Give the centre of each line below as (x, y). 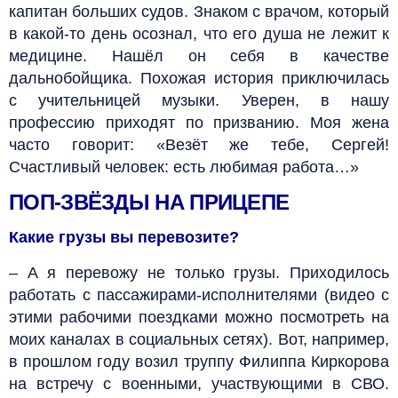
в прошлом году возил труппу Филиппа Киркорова (199, 361)
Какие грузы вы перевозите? (124, 237)
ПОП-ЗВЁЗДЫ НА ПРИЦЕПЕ (149, 202)
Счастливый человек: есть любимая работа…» (184, 167)
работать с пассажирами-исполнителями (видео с (199, 295)
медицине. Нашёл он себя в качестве (199, 56)
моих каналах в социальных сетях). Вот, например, (199, 339)
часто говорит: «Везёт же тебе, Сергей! (199, 144)
